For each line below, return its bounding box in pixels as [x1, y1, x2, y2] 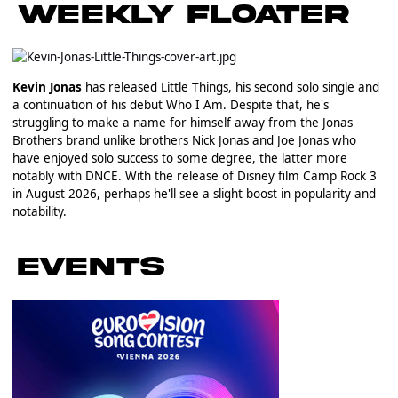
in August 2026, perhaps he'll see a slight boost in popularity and [12, 185, 376, 202]
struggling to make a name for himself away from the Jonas [12, 114, 353, 131]
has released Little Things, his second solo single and [81, 78, 379, 95]
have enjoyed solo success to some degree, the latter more [12, 149, 347, 166]
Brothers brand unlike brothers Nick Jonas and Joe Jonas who [12, 131, 356, 148]
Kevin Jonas [12, 78, 82, 95]
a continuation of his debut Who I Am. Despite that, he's [12, 96, 329, 113]
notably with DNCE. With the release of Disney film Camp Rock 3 [12, 167, 377, 184]
